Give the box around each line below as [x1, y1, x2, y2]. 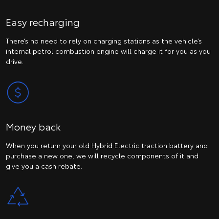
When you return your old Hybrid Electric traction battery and [6, 140, 208, 150]
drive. [6, 56, 23, 66]
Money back [6, 119, 61, 133]
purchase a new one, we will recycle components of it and [6, 150, 198, 160]
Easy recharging [6, 15, 80, 29]
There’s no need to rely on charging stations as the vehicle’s [6, 36, 202, 46]
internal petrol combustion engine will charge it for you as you [6, 46, 211, 56]
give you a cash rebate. [6, 160, 82, 171]
